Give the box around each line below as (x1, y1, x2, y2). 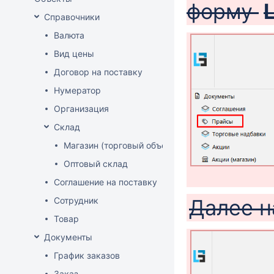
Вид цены (54, 48, 94, 59)
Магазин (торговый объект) (64, 140, 179, 150)
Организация (54, 103, 109, 114)
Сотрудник (54, 195, 98, 206)
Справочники (44, 12, 100, 22)
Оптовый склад (64, 158, 128, 169)
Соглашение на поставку (54, 177, 157, 187)
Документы (44, 232, 92, 242)
